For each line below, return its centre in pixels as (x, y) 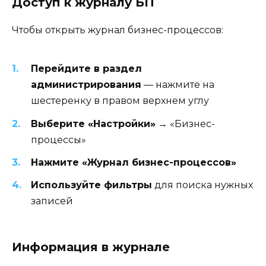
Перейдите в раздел (86, 69)
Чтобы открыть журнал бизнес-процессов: (118, 30)
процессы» (58, 140)
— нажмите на (178, 85)
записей (52, 201)
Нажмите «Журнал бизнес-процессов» (134, 162)
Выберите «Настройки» (93, 123)
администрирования (86, 85)
